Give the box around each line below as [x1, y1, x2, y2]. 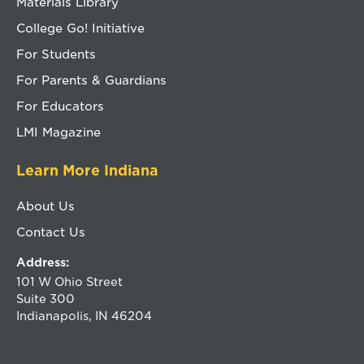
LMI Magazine [16, 124, 101, 139]
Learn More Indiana [16, 162, 158, 179]
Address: [16, 255, 69, 269]
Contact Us [16, 224, 85, 239]
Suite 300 [16, 292, 75, 305]
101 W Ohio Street [16, 275, 123, 288]
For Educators [16, 98, 104, 113]
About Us [16, 198, 75, 213]
